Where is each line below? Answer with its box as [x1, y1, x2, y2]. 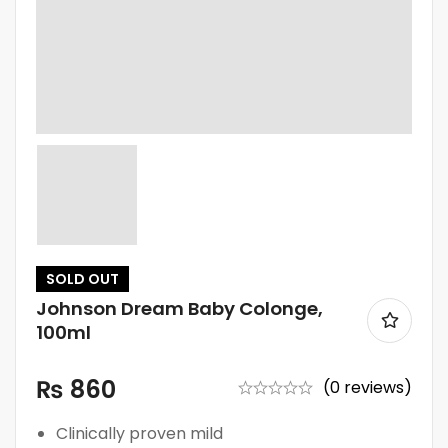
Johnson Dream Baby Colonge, [36, 295, 323, 321]
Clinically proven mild [56, 421, 223, 445]
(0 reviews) [323, 375, 412, 399]
